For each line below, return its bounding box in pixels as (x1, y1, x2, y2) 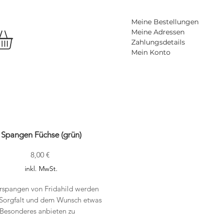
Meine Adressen (131, 28, 185, 36)
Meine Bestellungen (131, 17, 199, 26)
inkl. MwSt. (25, 164, 58, 173)
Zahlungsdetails (131, 38, 185, 46)
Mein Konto (131, 48, 170, 57)
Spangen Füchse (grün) (1, 130, 81, 140)
